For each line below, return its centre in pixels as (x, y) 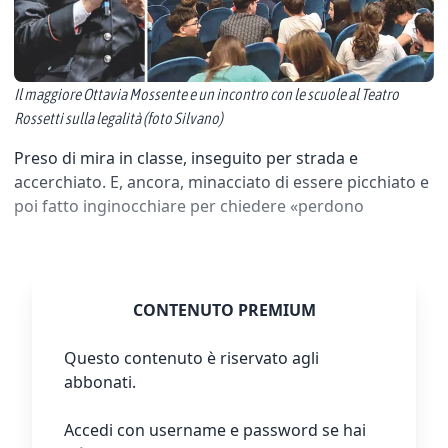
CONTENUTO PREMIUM (224, 310)
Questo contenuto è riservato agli (191, 358)
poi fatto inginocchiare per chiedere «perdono (189, 206)
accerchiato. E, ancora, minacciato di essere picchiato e (221, 182)
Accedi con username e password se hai (215, 430)
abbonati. (100, 382)
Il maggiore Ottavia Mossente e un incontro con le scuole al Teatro (206, 94)
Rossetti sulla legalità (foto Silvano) (118, 118)
